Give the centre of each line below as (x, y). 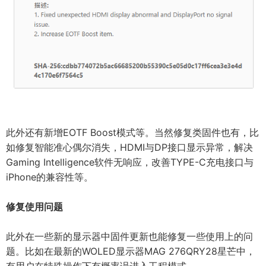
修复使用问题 (34, 206)
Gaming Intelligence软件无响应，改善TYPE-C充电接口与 (130, 162)
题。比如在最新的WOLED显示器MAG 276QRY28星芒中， (131, 251)
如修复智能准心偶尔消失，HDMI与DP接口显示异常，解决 (129, 147)
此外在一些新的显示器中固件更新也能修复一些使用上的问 (129, 236)
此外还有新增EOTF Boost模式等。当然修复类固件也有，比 (132, 132)
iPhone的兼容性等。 (50, 177)
